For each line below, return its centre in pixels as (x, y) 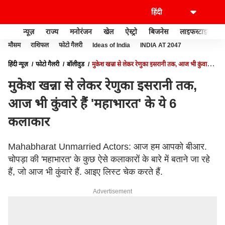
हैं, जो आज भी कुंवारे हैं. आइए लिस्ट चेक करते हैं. (85, 172)
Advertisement (113, 191)
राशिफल (40, 45)
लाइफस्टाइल (196, 31)
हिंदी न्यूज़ (18, 64)
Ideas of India (111, 45)
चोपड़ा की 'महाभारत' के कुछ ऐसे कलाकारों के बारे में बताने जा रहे (109, 159)
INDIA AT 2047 (161, 45)
